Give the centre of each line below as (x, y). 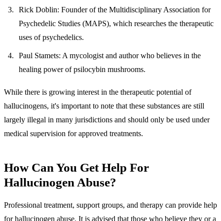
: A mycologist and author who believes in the (130, 55)
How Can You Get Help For (76, 167)
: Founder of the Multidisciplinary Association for (134, 10)
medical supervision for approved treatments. (74, 133)
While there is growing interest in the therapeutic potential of (98, 92)
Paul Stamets (39, 55)
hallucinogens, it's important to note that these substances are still (104, 106)
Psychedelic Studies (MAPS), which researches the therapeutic (116, 24)
